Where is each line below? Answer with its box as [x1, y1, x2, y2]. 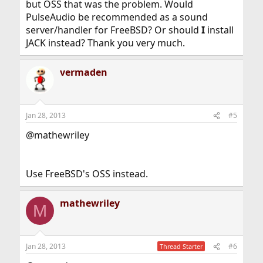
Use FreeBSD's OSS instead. [25, 167, 148, 180]
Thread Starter [160, 242, 203, 251]
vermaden [59, 66, 107, 79]
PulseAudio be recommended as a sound [25, 11, 208, 23]
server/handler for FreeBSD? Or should [25, 23, 201, 36]
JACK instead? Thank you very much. [25, 36, 185, 49]
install [204, 23, 234, 36]
